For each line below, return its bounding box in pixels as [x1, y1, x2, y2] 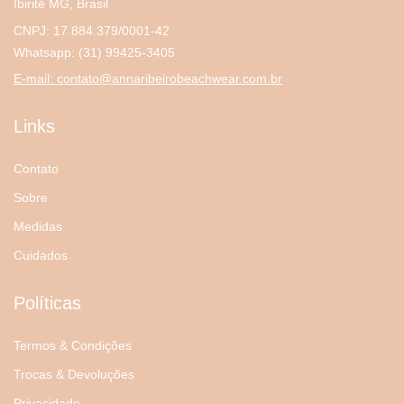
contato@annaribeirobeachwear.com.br [57, 70, 282, 86]
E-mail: [14, 70, 57, 86]
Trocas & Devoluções [14, 366, 134, 381]
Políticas [14, 292, 81, 313]
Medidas [14, 218, 62, 234]
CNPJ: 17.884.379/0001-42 [14, 23, 170, 38]
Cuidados [14, 247, 68, 262]
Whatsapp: [14, 44, 78, 60]
